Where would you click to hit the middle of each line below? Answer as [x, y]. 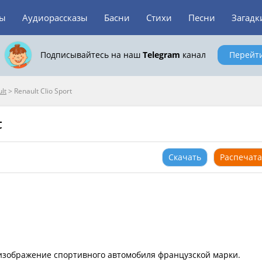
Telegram [161, 55]
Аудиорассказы [55, 18]
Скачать [185, 157]
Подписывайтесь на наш [91, 55]
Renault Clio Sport [43, 91]
